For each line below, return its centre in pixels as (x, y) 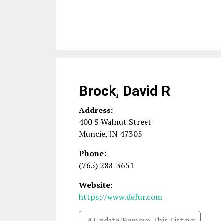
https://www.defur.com (121, 197)
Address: (96, 110)
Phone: (92, 153)
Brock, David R (125, 91)
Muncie (92, 134)
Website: (96, 185)
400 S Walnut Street (115, 122)
